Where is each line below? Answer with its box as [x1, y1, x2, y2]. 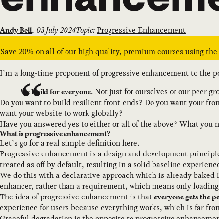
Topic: [76, 24, 95, 36]
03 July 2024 [36, 24, 76, 36]
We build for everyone [20, 87, 91, 96]
